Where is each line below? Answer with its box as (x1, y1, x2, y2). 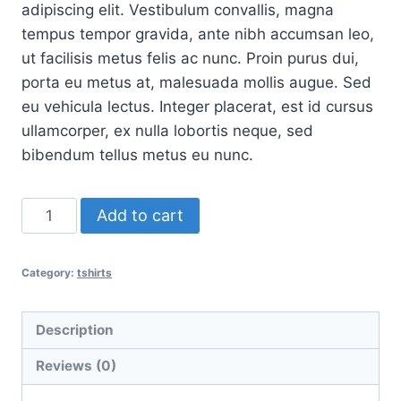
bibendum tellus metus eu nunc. (21, 146, 253, 165)
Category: (21, 266, 77, 280)
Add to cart (96, 206, 183, 226)
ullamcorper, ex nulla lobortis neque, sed (21, 122, 313, 141)
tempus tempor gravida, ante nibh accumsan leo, (21, 25, 374, 44)
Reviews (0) (36, 357, 117, 375)
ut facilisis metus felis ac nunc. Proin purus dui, (21, 49, 359, 68)
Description (36, 320, 115, 338)
